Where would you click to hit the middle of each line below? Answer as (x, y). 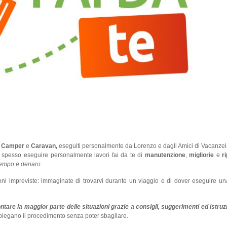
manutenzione (165, 155)
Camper (13, 146)
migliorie (202, 155)
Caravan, (44, 146)
